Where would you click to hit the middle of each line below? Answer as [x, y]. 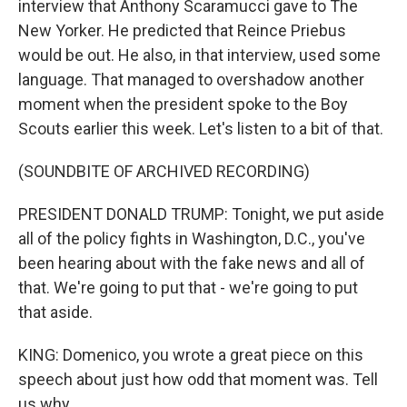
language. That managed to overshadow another [191, 79]
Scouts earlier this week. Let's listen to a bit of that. [201, 129]
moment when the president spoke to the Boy [183, 104]
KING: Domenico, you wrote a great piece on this [191, 355]
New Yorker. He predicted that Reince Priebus [182, 30]
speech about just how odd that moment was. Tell [198, 379]
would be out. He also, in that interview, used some [199, 55]
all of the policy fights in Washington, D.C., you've [192, 238]
